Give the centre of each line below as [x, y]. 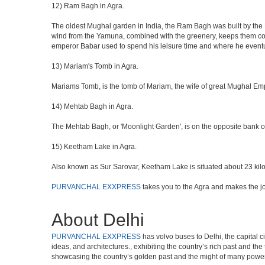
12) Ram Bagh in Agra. [88, 6]
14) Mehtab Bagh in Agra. [92, 106]
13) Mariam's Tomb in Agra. [95, 66]
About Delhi [98, 220]
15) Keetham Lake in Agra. [94, 147]
